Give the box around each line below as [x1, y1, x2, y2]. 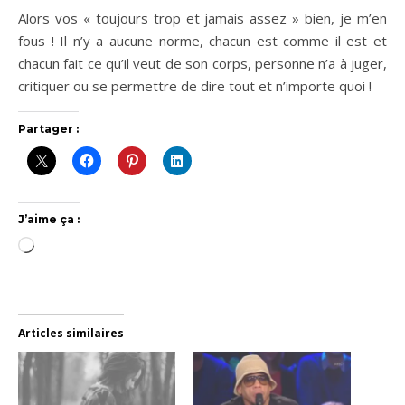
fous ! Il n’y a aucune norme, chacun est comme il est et [18, 32, 387, 50]
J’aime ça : [18, 212, 80, 226]
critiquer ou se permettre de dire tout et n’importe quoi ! [18, 77, 372, 95]
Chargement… [33, 238, 120, 256]
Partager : [18, 122, 79, 136]
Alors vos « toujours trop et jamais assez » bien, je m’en [18, 9, 387, 27]
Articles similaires [18, 325, 124, 341]
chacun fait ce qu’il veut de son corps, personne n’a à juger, [18, 54, 387, 72]
